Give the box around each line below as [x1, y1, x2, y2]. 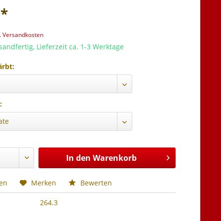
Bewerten [78, 178, 112, 187]
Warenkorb [92, 152, 137, 163]
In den [66, 152, 91, 163]
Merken [31, 178, 57, 187]
